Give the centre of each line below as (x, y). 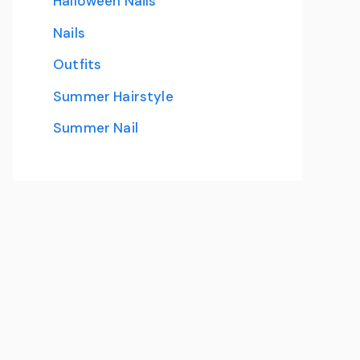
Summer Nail (96, 128)
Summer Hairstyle (113, 96)
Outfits (78, 64)
